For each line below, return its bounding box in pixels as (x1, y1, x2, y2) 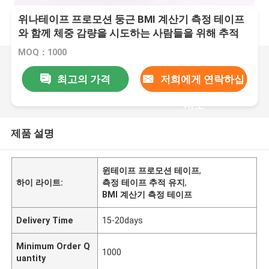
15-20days (102, 215, 144, 225)
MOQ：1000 (18, 47, 67, 58)
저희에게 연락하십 (160, 73, 244, 85)
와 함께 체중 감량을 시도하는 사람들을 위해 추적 (18, 27, 240, 40)
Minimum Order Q (16, 241, 91, 251)
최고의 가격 (56, 73, 110, 85)
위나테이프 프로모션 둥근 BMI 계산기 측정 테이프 (18, 13, 245, 26)
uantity (16, 253, 46, 263)
